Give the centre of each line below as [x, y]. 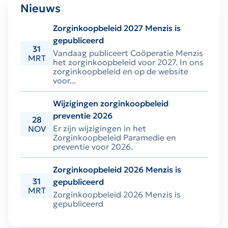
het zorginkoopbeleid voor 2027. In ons [128, 62]
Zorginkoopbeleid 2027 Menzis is [117, 28]
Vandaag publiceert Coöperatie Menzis [128, 53]
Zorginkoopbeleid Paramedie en [115, 138]
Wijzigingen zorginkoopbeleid [111, 104]
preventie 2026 [83, 116]
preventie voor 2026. [93, 147]
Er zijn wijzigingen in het [99, 129]
